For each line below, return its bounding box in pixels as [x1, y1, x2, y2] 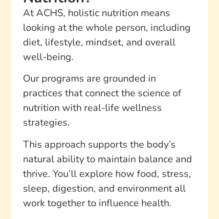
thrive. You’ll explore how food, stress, [22, 167, 191, 180]
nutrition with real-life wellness [22, 101, 162, 115]
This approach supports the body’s [22, 137, 175, 151]
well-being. [22, 50, 76, 64]
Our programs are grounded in [22, 72, 156, 86]
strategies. [22, 116, 70, 130]
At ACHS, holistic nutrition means [22, 6, 170, 20]
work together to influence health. [22, 196, 172, 210]
